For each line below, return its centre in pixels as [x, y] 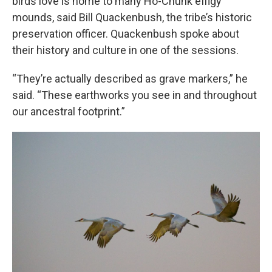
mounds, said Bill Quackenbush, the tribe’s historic [132, 17]
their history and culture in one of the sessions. [125, 50]
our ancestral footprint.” [69, 111]
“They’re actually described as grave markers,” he [130, 78]
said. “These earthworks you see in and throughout [134, 95]
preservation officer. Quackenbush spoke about [126, 33]
